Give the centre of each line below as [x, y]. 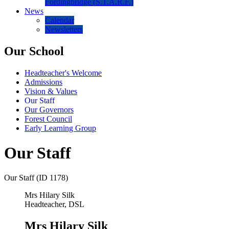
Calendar [60, 20]
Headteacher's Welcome [63, 73]
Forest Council [48, 119]
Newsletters [64, 29]
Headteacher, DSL [54, 204]
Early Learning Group [60, 128]
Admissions [43, 82]
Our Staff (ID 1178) [36, 178]
